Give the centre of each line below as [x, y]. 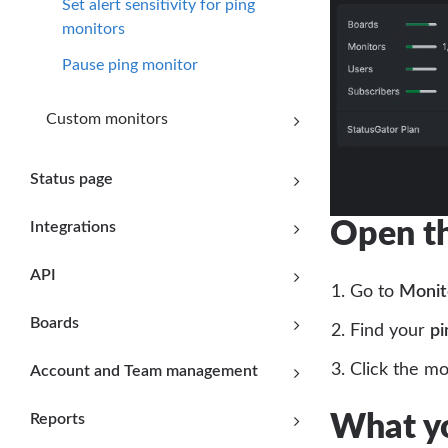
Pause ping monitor [130, 64]
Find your [390, 331]
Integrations [73, 226]
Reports [57, 418]
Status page [71, 178]
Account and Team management [144, 370]
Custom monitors [107, 118]
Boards [54, 322]
